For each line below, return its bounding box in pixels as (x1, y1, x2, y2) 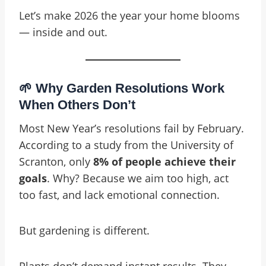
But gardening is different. (19, 223, 150, 237)
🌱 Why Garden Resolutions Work (19, 81, 224, 96)
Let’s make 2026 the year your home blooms (19, 8, 240, 23)
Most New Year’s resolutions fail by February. (19, 121, 244, 135)
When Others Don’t (19, 97, 135, 112)
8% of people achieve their (93, 154, 236, 169)
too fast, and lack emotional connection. (19, 188, 220, 202)
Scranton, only (19, 154, 93, 169)
